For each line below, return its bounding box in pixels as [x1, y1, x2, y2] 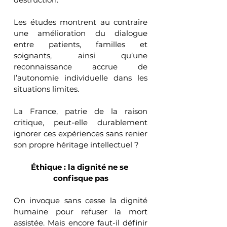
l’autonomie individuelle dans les [14, 72, 147, 83]
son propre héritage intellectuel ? [14, 139, 139, 149]
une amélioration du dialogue [14, 28, 147, 38]
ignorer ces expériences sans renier [14, 128, 147, 138]
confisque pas [53, 173, 108, 183]
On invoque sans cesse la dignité [14, 195, 147, 205]
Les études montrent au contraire [14, 17, 147, 27]
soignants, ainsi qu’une [14, 50, 147, 60]
